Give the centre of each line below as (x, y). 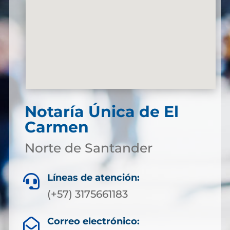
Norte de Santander (88, 148)
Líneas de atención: (93, 178)
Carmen (56, 127)
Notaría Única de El (101, 112)
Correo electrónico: (93, 221)
